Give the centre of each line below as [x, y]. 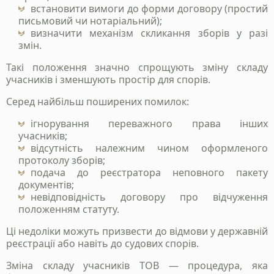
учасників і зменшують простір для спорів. [108, 80]
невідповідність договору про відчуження [149, 197]
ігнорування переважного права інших [149, 124]
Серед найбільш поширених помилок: [98, 102]
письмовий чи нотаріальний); [90, 21]
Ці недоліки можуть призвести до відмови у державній [137, 231]
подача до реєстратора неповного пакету [149, 173]
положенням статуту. [69, 209]
